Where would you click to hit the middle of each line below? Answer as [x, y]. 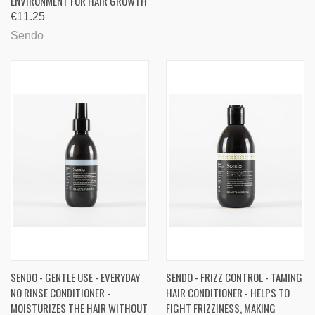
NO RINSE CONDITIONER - [60, 293]
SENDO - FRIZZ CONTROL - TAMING [234, 277]
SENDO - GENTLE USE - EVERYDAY [75, 277]
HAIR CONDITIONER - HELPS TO [228, 293]
